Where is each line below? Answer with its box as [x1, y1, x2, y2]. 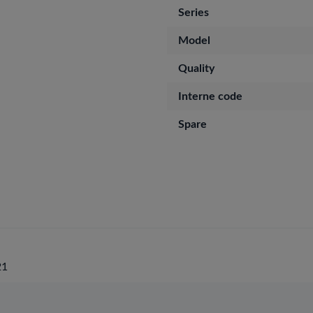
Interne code [178, 91, 242, 102]
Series [178, 7, 209, 18]
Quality [178, 63, 214, 74]
